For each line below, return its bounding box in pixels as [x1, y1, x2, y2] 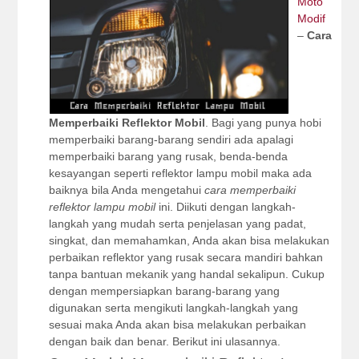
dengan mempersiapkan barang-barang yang [48, 284, 280, 297]
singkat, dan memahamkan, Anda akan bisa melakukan [48, 234, 329, 247]
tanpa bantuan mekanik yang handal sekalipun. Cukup [48, 268, 325, 280]
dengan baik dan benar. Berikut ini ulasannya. [48, 335, 280, 348]
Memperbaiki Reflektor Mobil [48, 116, 205, 129]
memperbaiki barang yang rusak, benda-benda [48, 150, 288, 163]
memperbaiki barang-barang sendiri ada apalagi [48, 133, 293, 146]
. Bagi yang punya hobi [204, 116, 321, 129]
